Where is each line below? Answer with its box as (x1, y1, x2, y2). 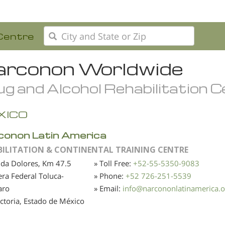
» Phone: (93, 170, 126, 181)
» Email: (93, 183, 123, 193)
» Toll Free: (93, 158, 133, 168)
